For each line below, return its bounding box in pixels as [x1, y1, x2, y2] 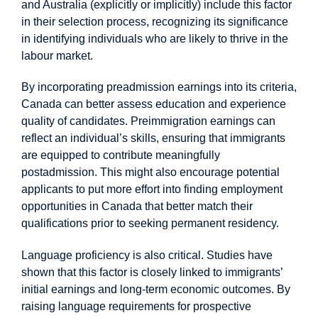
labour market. [21, 49, 93, 62]
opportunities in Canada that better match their [21, 200, 253, 213]
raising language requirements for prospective [21, 300, 251, 313]
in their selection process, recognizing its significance [21, 15, 288, 28]
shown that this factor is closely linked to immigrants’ [21, 266, 283, 279]
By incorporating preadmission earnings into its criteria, [21, 81, 297, 94]
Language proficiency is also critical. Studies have [21, 249, 273, 262]
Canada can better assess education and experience [21, 98, 286, 111]
